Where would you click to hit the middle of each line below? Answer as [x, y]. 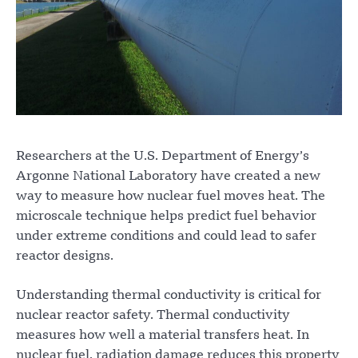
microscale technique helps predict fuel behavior [166, 216]
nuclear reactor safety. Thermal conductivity [153, 315]
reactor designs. [65, 256]
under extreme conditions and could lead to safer [166, 236]
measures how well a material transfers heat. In [163, 335]
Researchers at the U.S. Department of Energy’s [163, 156]
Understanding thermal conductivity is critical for [169, 295]
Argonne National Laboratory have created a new [168, 176]
